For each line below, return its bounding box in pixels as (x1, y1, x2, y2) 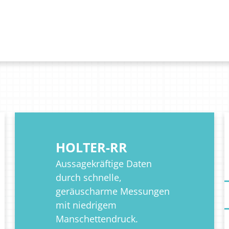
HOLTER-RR (56, 139, 127, 156)
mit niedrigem (56, 199, 117, 212)
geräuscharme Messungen (56, 185, 170, 198)
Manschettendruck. (56, 213, 138, 225)
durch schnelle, (56, 171, 122, 184)
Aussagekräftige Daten (56, 157, 152, 170)
